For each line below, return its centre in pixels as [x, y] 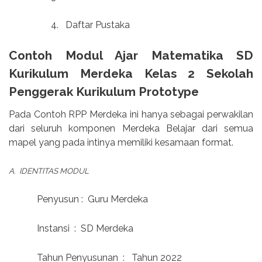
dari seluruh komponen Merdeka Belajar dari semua [131, 129]
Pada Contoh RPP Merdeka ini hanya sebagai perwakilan [131, 115]
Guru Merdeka [118, 199]
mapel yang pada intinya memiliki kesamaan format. [121, 143]
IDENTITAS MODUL [54, 171]
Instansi [53, 229]
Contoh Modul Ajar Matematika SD [131, 55]
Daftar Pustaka [98, 25]
